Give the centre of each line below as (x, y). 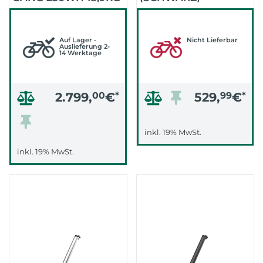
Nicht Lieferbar (212, 40)
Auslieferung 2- (85, 46)
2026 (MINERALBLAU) (68, 12)
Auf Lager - (78, 40)
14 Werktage (80, 53)
